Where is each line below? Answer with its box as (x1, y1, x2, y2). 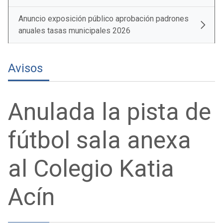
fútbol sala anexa (8, 126, 191, 154)
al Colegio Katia (8, 154, 174, 183)
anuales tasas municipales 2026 (18, 26, 130, 35)
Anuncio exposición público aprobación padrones (18, 14, 189, 23)
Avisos (8, 61, 43, 75)
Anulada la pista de (8, 98, 211, 126)
